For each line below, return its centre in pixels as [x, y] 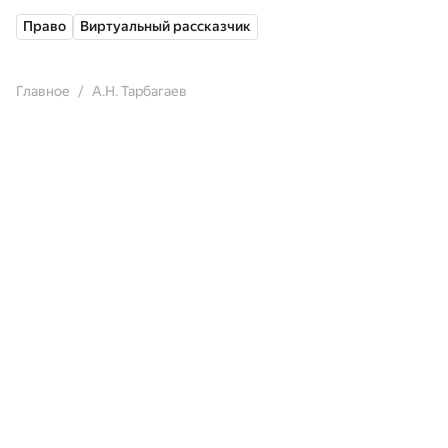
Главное [43, 91]
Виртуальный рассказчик [165, 26]
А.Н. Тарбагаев [139, 91]
